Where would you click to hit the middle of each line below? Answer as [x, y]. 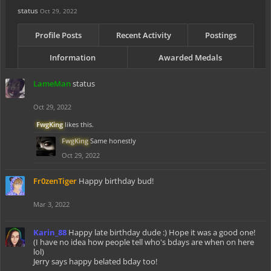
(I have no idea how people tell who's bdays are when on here [144, 242]
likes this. [78, 124]
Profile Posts [58, 35]
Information [72, 57]
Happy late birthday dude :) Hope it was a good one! [162, 232]
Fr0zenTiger [55, 181]
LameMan [52, 83]
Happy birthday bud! [116, 181]
